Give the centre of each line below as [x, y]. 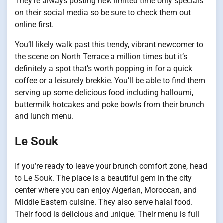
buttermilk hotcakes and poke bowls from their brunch [110, 105]
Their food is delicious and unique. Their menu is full [107, 214]
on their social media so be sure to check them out [103, 13]
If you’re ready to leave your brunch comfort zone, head [111, 166]
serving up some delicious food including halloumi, [104, 93]
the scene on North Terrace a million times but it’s [101, 57]
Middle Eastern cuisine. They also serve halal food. [104, 202]
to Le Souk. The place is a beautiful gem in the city [103, 178]
